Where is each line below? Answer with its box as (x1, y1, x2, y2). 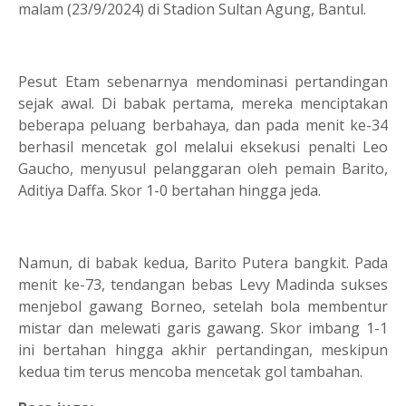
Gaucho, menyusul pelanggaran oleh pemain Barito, (18, 158, 388, 179)
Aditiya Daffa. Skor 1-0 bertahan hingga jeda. (18, 179, 321, 200)
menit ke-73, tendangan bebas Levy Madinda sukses (18, 274, 388, 295)
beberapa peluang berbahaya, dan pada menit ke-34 (18, 114, 388, 135)
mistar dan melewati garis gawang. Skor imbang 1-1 (18, 317, 388, 338)
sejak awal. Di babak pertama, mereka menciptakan (18, 92, 388, 113)
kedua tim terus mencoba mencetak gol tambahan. (18, 361, 362, 382)
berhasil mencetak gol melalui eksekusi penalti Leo (18, 136, 388, 157)
